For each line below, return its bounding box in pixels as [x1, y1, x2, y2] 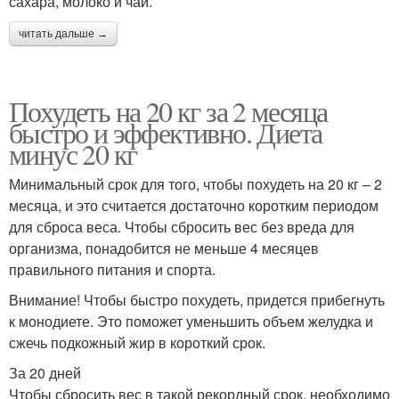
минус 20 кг [9, 134, 137, 174]
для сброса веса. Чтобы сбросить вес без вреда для [9, 216, 354, 238]
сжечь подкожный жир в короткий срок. [9, 332, 265, 354]
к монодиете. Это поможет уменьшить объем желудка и [9, 311, 373, 332]
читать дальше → [19, 28, 108, 41]
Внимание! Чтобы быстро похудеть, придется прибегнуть [9, 289, 385, 311]
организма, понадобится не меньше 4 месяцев [9, 238, 319, 259]
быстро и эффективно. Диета [9, 113, 322, 152]
